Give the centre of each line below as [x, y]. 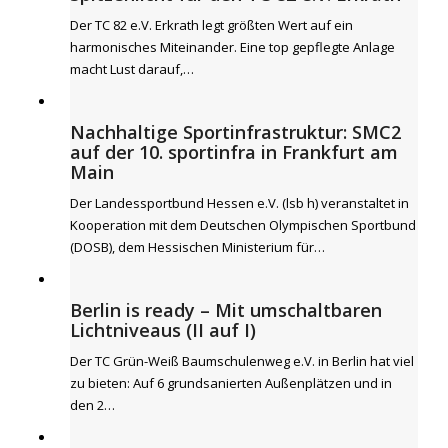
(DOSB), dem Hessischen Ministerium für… [197, 247]
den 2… [92, 405]
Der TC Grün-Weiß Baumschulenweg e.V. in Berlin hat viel [242, 361]
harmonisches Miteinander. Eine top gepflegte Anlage [232, 47]
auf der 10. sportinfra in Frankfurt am [234, 152]
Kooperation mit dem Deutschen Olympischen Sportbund [243, 225]
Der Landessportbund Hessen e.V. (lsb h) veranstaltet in [239, 203]
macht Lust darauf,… [132, 69]
